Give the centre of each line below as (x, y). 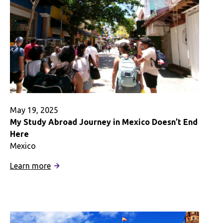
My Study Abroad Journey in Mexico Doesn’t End (104, 122)
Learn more (30, 166)
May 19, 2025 (34, 110)
